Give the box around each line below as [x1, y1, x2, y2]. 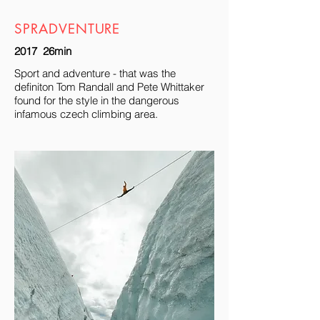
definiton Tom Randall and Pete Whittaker [14, 80, 204, 94]
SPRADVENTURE [14, 20, 121, 38]
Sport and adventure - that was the [14, 66, 176, 80]
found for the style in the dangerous [14, 94, 179, 107]
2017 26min [14, 44, 71, 58]
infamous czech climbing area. [14, 107, 158, 121]
